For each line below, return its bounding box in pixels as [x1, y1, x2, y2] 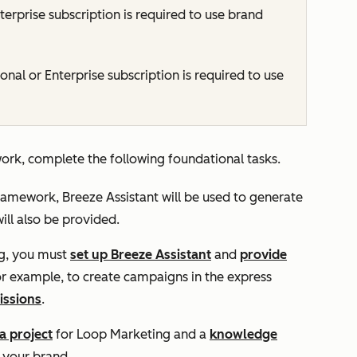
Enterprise [45, 68, 104, 83]
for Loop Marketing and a [53, 327, 210, 342]
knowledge [210, 327, 277, 342]
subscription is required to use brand [45, 7, 263, 22]
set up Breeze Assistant [70, 247, 211, 262]
